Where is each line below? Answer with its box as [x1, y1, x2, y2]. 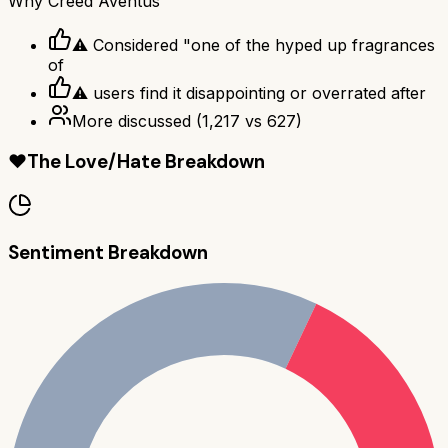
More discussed [72, 110, 191, 131]
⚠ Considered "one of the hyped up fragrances [72, 34, 435, 55]
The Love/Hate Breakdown [27, 149, 265, 175]
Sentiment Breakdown [8, 239, 208, 265]
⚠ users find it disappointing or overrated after [72, 82, 426, 103]
